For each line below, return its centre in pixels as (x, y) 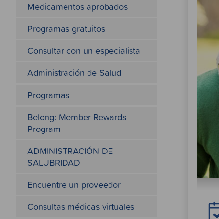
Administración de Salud (74, 73)
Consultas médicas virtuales (81, 207)
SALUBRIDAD (54, 163)
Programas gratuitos (66, 29)
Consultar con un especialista (84, 51)
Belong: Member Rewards (77, 117)
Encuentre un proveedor (74, 185)
